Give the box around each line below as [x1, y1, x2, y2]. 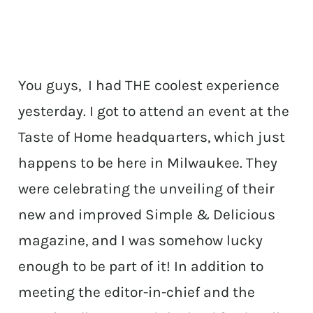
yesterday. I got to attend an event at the [18, 103, 290, 120]
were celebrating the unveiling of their [18, 180, 275, 198]
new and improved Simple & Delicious [18, 206, 276, 224]
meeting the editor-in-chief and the [18, 284, 256, 301]
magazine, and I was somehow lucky [18, 232, 263, 249]
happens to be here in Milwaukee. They [18, 154, 278, 172]
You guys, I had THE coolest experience [18, 77, 280, 94]
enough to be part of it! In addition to [18, 258, 264, 275]
